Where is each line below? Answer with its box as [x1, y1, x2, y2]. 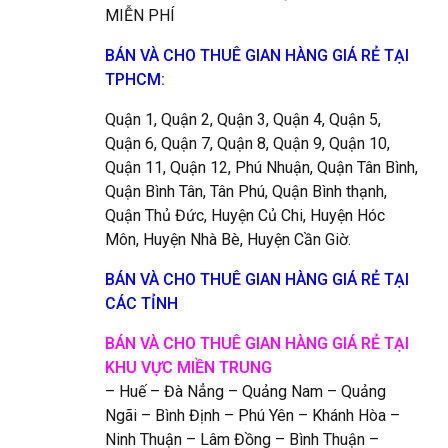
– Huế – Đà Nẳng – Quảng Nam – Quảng [104, 381, 386, 401]
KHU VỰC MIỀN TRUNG [104, 357, 272, 377]
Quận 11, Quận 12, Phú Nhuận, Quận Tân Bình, [104, 157, 418, 177]
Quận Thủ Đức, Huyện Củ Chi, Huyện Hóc [104, 205, 385, 225]
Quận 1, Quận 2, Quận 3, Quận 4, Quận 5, [104, 109, 381, 129]
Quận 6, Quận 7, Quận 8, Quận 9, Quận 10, [104, 133, 390, 153]
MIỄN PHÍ [104, 5, 175, 25]
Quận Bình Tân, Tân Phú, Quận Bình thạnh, [104, 181, 387, 201]
